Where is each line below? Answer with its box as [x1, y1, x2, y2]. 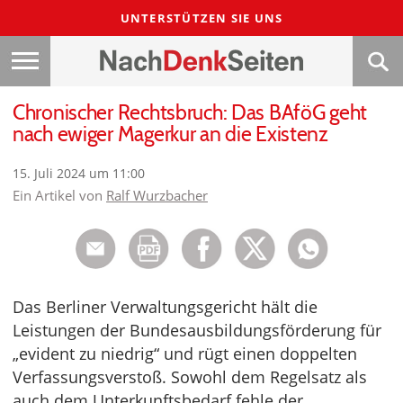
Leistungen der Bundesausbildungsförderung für [13, 319, 381, 342]
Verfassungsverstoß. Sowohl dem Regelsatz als [13, 366, 367, 389]
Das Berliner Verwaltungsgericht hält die [13, 296, 318, 318]
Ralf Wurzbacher [106, 186, 208, 205]
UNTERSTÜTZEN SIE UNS [120, 10, 283, 26]
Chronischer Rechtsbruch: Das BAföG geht [13, 100, 368, 126]
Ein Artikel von [13, 186, 106, 205]
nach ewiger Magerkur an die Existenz [13, 121, 328, 148]
